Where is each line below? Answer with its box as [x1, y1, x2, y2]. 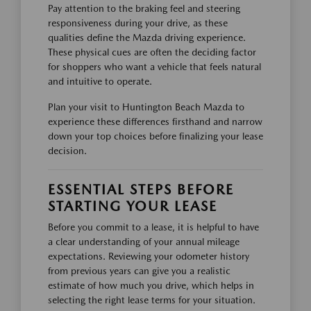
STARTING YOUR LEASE [48, 197, 217, 215]
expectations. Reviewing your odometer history [48, 250, 249, 262]
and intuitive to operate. [48, 75, 152, 87]
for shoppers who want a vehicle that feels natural [48, 60, 261, 72]
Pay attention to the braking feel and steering [48, 2, 240, 14]
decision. [48, 144, 87, 156]
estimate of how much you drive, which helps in [48, 279, 254, 291]
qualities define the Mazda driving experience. [48, 31, 246, 43]
